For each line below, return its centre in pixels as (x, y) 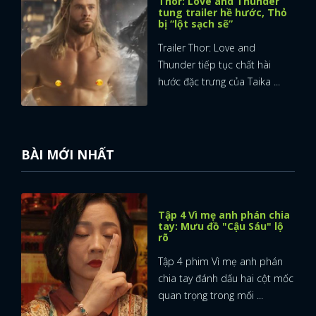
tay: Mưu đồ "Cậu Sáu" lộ (221, 226)
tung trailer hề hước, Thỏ (223, 13)
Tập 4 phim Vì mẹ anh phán (220, 262)
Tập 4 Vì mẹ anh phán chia (224, 215)
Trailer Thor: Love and (207, 48)
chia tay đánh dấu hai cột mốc (226, 279)
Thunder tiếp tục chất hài (214, 65)
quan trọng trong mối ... (211, 296)
